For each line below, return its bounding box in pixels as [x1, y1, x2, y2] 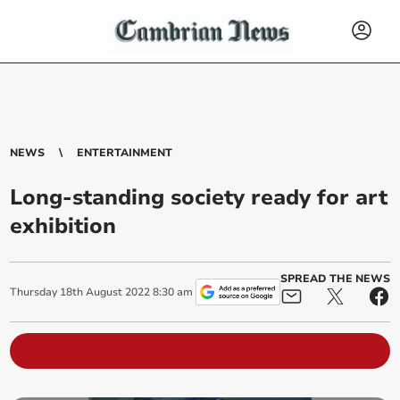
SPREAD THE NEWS [279, 271, 390, 286]
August [86, 285, 123, 299]
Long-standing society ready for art [10, 183, 388, 212]
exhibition [10, 212, 117, 240]
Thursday [10, 285, 58, 299]
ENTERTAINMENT [77, 146, 173, 160]
